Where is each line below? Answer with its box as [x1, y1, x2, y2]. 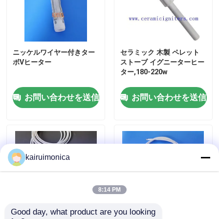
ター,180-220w [120, 68, 168, 76]
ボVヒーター [13, 58, 52, 66]
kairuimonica [25, 153, 70, 161]
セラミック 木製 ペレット [120, 48, 199, 57]
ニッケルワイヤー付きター [13, 48, 95, 57]
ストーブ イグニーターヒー [120, 58, 204, 66]
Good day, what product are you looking [11, 207, 155, 217]
